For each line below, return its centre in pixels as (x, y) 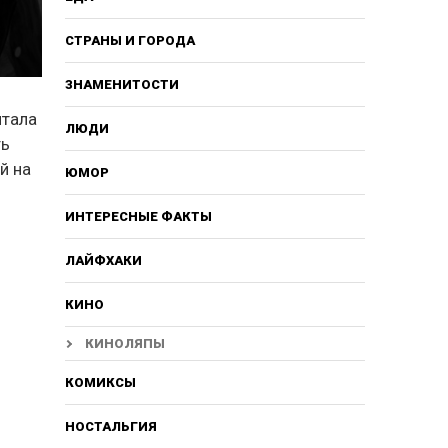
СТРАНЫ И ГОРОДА (129, 40)
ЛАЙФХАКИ (103, 260)
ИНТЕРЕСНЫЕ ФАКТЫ (138, 216)
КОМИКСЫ (100, 382)
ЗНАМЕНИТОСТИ (121, 84)
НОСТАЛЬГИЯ (110, 426)
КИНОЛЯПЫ (124, 343)
